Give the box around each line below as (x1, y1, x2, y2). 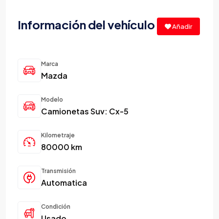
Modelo (41, 95, 63, 103)
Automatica (41, 177, 87, 188)
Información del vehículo (18, 17, 157, 32)
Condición (41, 202, 70, 210)
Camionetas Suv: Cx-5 (41, 106, 129, 116)
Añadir (171, 22, 192, 30)
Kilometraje (41, 131, 75, 139)
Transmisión (41, 167, 76, 175)
